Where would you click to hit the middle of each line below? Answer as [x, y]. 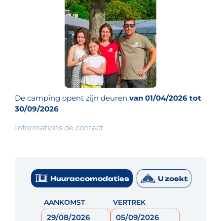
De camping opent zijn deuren [72, 98]
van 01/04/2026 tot [165, 98]
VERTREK [129, 203]
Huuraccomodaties [90, 179]
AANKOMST [64, 203]
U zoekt [173, 179]
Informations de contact [59, 128]
